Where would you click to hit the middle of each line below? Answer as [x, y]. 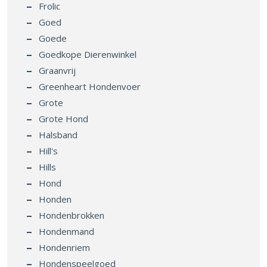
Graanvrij [57, 71]
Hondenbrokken [72, 215]
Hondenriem [64, 248]
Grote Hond [63, 119]
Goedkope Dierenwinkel [88, 55]
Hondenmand [66, 232]
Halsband [58, 135]
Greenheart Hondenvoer [90, 87]
